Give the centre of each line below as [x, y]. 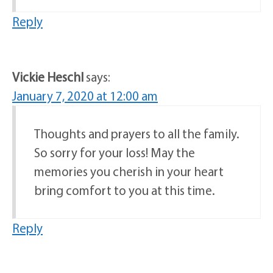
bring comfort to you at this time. [125, 190]
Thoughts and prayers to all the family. [137, 134]
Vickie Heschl [48, 77]
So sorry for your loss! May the [115, 153]
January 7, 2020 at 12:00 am [85, 96]
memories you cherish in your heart [129, 172]
